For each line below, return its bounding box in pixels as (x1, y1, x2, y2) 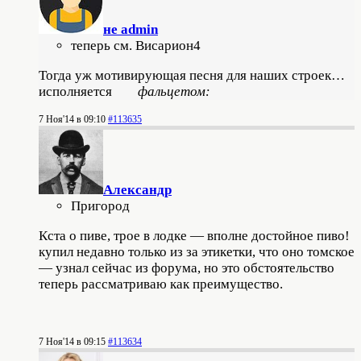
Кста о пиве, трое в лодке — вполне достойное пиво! (39, 227, 350, 243)
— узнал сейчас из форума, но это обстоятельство (39, 259, 338, 276)
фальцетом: (138, 83, 210, 99)
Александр (103, 181, 172, 197)
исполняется (39, 83, 138, 99)
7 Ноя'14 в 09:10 (39, 113, 106, 125)
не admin (103, 21, 158, 37)
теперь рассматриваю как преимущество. (39, 276, 283, 292)
